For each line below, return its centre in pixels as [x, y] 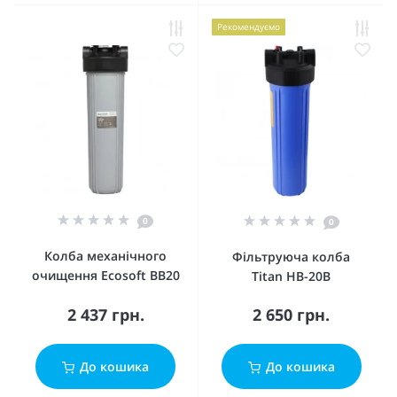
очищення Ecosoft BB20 [105, 275]
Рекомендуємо [249, 27]
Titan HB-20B [291, 276]
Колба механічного [105, 256]
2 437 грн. [105, 315]
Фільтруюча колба [291, 257]
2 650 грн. [291, 315]
